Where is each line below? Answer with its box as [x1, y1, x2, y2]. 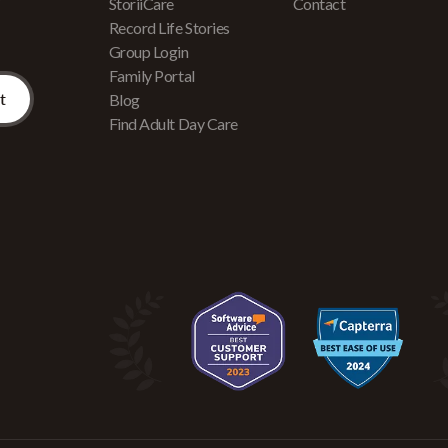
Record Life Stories [108, 18, 230, 37]
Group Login [108, 42, 189, 61]
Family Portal [108, 66, 195, 85]
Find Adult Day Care [108, 114, 238, 133]
